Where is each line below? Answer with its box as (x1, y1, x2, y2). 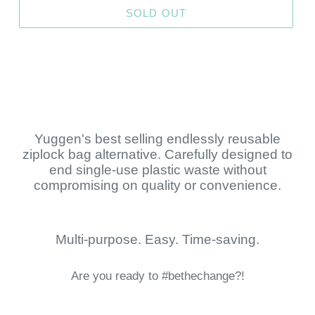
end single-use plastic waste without (49, 162, 266, 178)
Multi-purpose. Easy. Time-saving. (56, 232, 259, 247)
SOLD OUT (125, 6, 187, 19)
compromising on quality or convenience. (34, 178, 281, 193)
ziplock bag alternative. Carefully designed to (22, 147, 292, 162)
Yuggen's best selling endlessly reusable (34, 131, 281, 147)
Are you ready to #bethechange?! (70, 269, 245, 283)
